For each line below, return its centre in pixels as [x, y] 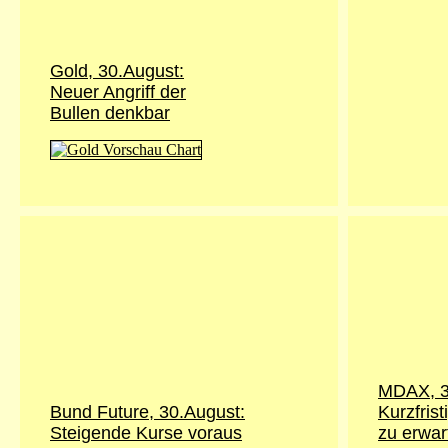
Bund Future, [104, 412]
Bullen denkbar [110, 113]
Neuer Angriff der [118, 92]
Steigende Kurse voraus [146, 433]
